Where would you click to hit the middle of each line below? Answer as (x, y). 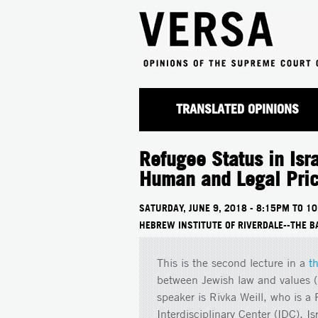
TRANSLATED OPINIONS (237, 109)
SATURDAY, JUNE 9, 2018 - (198, 207)
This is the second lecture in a (233, 263)
